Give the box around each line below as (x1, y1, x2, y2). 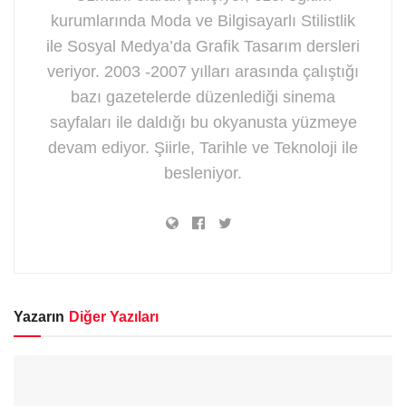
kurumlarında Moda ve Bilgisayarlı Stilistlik (51, 11, 355, 30)
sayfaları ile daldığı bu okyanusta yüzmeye (49, 112, 357, 131)
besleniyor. (164, 163, 242, 182)
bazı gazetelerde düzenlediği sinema (71, 87, 335, 106)
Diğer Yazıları (69, 308, 159, 324)
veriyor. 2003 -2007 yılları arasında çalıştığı (47, 62, 359, 81)
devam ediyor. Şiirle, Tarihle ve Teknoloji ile (48, 138, 358, 157)
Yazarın (14, 308, 64, 324)
